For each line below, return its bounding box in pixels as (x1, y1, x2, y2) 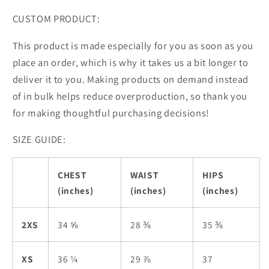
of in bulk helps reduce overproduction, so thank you (12, 89, 247, 103)
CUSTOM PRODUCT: (12, 12, 100, 26)
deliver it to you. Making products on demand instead (12, 72, 249, 86)
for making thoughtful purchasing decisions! (12, 106, 210, 119)
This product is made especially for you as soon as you (12, 38, 254, 52)
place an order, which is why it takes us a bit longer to (12, 55, 249, 69)
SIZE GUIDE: (12, 133, 66, 147)
